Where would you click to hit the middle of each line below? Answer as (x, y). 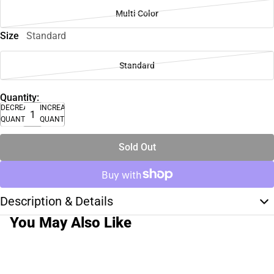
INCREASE (57, 108)
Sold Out (137, 147)
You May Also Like (71, 223)
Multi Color (137, 14)
